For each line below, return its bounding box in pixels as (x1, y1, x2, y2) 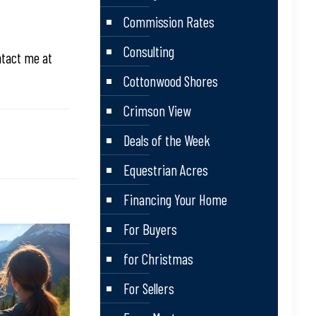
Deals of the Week (123, 131, 210, 149)
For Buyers (123, 220, 177, 238)
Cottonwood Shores (123, 72, 218, 90)
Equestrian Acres (123, 161, 208, 178)
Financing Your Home (123, 190, 227, 208)
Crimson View (123, 102, 191, 119)
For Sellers (123, 279, 174, 297)
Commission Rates (123, 13, 214, 30)
